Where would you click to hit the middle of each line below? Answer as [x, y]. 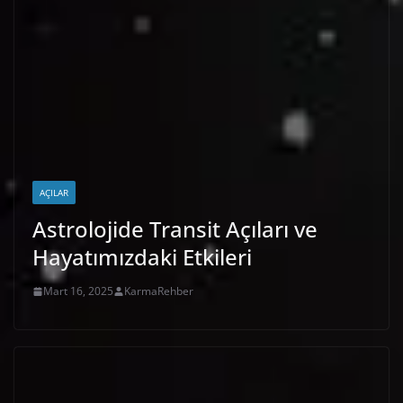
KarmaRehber [159, 291]
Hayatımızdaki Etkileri [142, 257]
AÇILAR [54, 193]
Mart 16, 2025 [78, 291]
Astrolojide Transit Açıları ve [175, 229]
